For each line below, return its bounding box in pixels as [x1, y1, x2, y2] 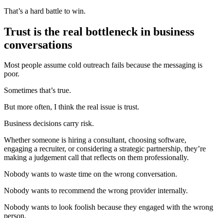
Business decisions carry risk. [4, 119, 94, 128]
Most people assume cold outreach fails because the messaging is [4, 61, 202, 70]
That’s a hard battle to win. [4, 6, 86, 15]
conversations [4, 38, 72, 51]
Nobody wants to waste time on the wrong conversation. [4, 170, 177, 179]
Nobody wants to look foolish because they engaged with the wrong [4, 203, 213, 212]
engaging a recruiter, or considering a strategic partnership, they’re [4, 145, 206, 153]
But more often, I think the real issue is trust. [4, 103, 139, 111]
